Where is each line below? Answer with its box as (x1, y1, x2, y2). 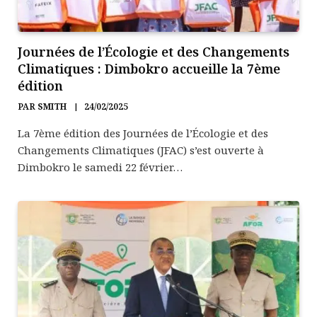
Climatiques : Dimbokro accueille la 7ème (18, 59, 280, 77)
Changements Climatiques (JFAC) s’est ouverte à (18, 142, 264, 157)
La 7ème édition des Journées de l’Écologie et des (18, 125, 268, 140)
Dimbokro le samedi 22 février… (18, 159, 183, 174)
